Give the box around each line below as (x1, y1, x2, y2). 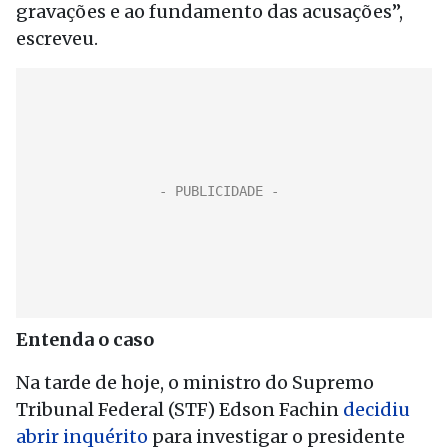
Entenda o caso (16, 328, 154, 351)
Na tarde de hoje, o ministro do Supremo (16, 371, 374, 394)
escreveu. (16, 27, 98, 50)
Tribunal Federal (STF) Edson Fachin (16, 398, 343, 421)
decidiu (343, 398, 410, 421)
